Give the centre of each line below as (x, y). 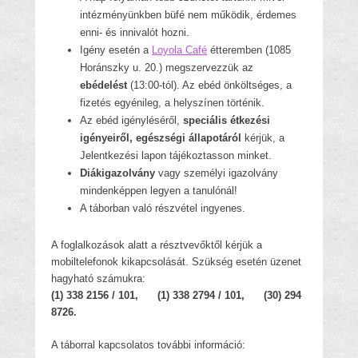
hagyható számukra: (98, 278)
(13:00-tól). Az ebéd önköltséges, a (211, 85)
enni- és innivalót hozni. (135, 32)
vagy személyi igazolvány (217, 173)
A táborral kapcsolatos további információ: (148, 345)
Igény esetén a (116, 50)
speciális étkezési (227, 120)
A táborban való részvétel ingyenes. (163, 208)
